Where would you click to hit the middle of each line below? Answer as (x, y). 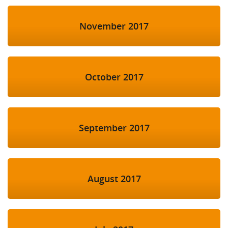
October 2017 (114, 77)
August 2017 (114, 179)
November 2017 (114, 26)
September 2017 (114, 128)
